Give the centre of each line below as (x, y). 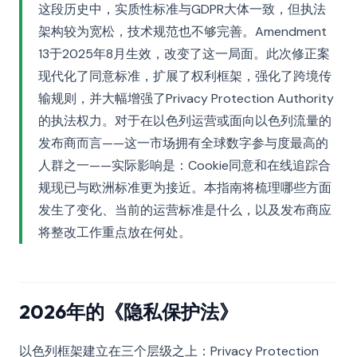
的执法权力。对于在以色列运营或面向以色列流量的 (185, 121)
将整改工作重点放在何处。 (115, 232)
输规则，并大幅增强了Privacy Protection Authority (186, 98)
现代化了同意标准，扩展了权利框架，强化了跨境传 (185, 76)
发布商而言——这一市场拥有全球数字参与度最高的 (183, 143)
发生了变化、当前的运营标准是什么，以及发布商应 (185, 210)
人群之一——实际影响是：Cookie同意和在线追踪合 (184, 165)
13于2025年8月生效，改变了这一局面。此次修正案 (184, 54)
